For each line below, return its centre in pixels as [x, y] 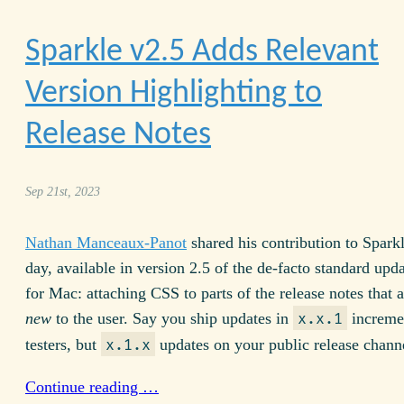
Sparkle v [85, 53]
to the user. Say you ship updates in [172, 319]
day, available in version [107, 268]
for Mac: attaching [88, 294]
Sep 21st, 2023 [63, 192]
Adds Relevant [282, 53]
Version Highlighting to [174, 94]
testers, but [63, 345]
